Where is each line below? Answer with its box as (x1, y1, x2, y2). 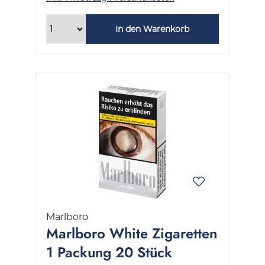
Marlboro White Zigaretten (46, 223, 217, 243)
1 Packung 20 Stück (46, 242, 172, 262)
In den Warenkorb (115, 23, 189, 34)
